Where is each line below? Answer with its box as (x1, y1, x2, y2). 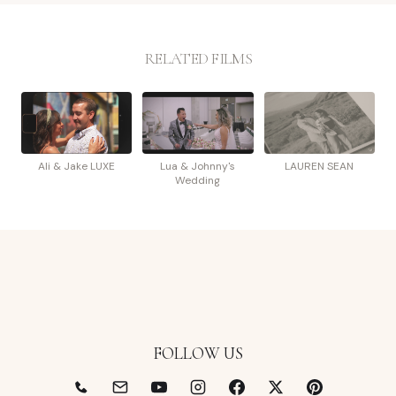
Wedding (175, 173, 221, 188)
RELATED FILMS (143, 49, 253, 68)
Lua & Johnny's (160, 159, 236, 174)
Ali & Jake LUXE (38, 159, 116, 174)
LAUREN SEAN (285, 159, 354, 174)
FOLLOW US (153, 342, 243, 363)
